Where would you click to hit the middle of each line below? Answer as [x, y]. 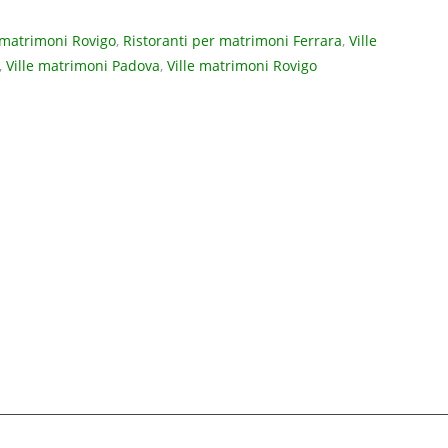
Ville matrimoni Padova [83, 66]
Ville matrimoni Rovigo [242, 66]
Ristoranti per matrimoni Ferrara [232, 41]
